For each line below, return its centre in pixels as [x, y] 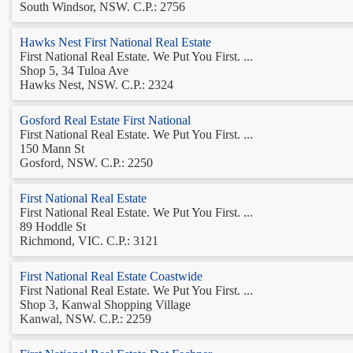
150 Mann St [52, 148]
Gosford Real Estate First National [105, 120]
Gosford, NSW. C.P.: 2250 [86, 162]
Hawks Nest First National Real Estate [115, 42]
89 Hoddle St [53, 226]
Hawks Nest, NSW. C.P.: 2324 [97, 84]
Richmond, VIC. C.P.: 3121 [89, 240]
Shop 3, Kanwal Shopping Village [105, 304]
